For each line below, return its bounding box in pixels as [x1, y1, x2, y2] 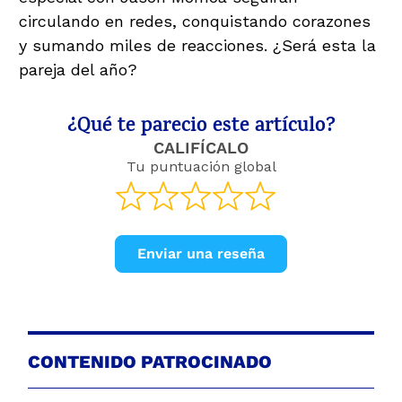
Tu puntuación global [126, 158, 276, 176]
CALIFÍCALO [153, 138, 249, 158]
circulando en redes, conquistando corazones [19, 12, 371, 31]
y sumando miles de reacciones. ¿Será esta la [19, 36, 376, 56]
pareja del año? [19, 60, 137, 80]
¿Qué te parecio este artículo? [66, 111, 336, 144]
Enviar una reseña [137, 244, 265, 262]
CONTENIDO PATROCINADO [28, 350, 272, 372]
